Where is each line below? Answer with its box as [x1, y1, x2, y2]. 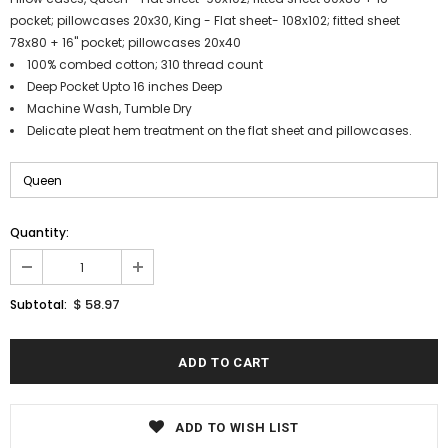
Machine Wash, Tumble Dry [27, 100, 192, 118]
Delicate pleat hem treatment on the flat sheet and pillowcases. [27, 122, 412, 140]
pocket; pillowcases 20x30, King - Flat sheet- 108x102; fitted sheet [10, 12, 400, 30]
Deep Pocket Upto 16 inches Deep [27, 78, 222, 96]
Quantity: [10, 224, 69, 242]
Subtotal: [10, 296, 67, 314]
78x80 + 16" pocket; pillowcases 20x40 [10, 34, 241, 52]
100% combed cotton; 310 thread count [27, 56, 263, 74]
